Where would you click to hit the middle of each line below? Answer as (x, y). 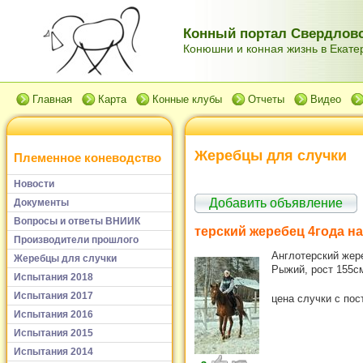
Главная (52, 99)
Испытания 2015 (53, 333)
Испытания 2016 (53, 314)
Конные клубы (187, 99)
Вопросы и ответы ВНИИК (77, 221)
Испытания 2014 (53, 351)
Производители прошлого (76, 239)
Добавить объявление (276, 203)
